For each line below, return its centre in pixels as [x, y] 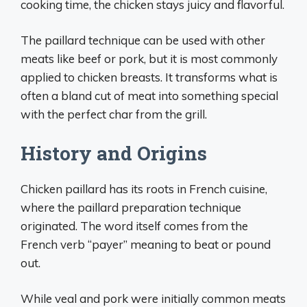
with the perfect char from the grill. [114, 114]
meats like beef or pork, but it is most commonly [149, 59]
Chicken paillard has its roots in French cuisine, [144, 188]
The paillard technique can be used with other [143, 40]
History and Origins [114, 153]
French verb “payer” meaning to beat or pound [146, 244]
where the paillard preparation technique [131, 207]
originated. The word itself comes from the [134, 225]
